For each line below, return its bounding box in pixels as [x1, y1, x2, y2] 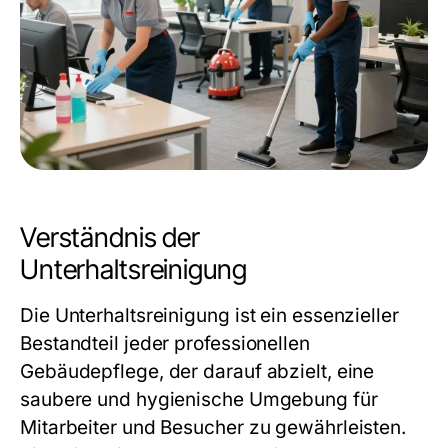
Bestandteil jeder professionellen [20, 332, 310, 355]
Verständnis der [20, 221, 200, 254]
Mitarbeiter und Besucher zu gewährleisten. [20, 416, 407, 439]
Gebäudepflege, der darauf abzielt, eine [20, 360, 375, 383]
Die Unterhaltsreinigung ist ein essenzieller [20, 304, 399, 327]
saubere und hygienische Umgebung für [20, 388, 378, 411]
